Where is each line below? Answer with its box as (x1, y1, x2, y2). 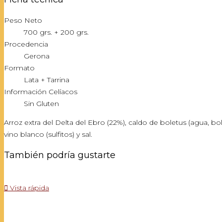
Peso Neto (4, 16, 42, 25)
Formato (4, 63, 35, 72)
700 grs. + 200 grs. (24, 28, 89, 37)
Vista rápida (8, 183, 49, 192)
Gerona (24, 52, 50, 60)
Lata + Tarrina (24, 75, 69, 84)
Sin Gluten (24, 99, 59, 108)
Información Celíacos (4, 87, 77, 96)
